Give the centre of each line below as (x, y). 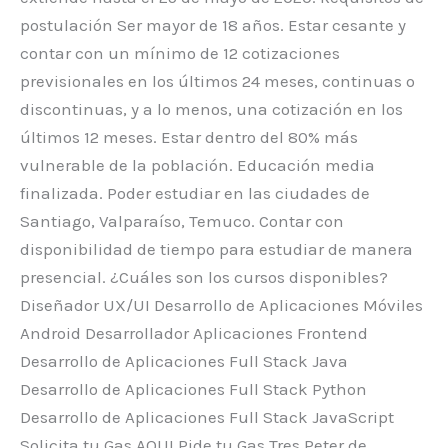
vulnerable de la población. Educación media (197, 164)
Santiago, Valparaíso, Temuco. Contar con (182, 220)
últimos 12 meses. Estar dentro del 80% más (189, 136)
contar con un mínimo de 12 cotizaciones (180, 52)
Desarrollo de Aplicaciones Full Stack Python (193, 388)
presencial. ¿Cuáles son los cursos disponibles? (204, 276)
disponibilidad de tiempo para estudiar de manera (216, 248)
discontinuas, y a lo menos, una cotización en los (211, 108)
